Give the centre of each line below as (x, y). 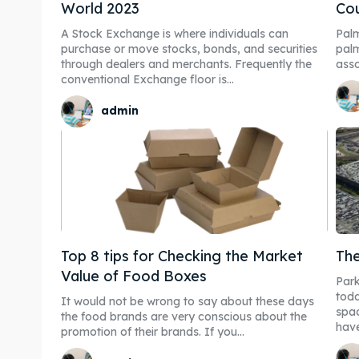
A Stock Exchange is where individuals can (175, 33)
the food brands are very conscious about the (184, 316)
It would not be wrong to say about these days (188, 301)
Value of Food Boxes (134, 276)
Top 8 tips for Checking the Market (182, 256)
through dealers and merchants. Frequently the (186, 64)
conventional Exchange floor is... (147, 79)
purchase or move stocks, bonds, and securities (189, 48)
